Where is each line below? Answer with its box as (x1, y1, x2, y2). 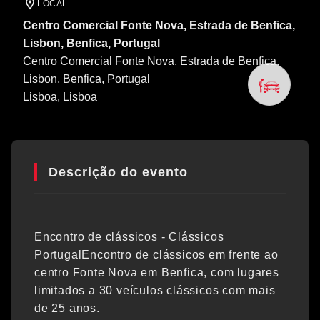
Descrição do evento (49, 165, 188, 179)
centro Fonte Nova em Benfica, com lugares (34, 266, 279, 279)
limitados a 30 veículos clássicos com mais (34, 284, 276, 296)
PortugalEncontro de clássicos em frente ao (34, 249, 279, 261)
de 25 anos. (34, 302, 100, 314)
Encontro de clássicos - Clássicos (34, 231, 224, 243)
